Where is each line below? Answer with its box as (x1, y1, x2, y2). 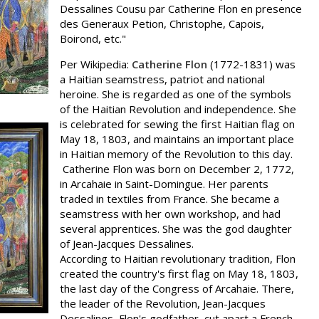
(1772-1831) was (207, 57, 296, 71)
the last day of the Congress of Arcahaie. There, (60, 281, 294, 296)
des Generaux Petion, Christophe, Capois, (60, 16, 264, 31)
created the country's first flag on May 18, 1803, (60, 266, 298, 281)
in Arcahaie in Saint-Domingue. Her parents (60, 177, 268, 191)
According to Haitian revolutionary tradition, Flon (60, 251, 296, 266)
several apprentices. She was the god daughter (60, 221, 292, 236)
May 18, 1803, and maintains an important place (60, 132, 294, 146)
